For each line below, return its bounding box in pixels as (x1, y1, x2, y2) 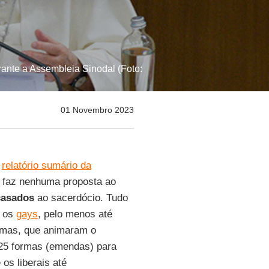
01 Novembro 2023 (60, 105, 134, 115)
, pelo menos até (37, 208, 112, 220)
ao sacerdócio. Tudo (34, 192, 128, 204)
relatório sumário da (1, 160, 91, 171)
